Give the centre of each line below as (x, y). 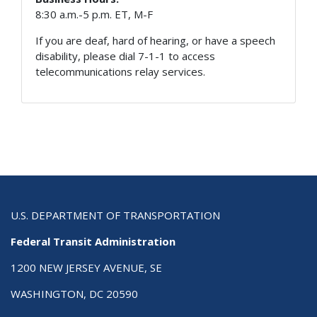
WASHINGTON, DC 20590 (74, 293)
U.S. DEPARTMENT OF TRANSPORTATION (115, 215)
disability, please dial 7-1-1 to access (125, 56)
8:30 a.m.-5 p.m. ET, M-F (94, 14)
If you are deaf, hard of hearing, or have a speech (155, 40)
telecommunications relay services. (120, 71)
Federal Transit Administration (93, 241)
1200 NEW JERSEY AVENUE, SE (86, 267)
